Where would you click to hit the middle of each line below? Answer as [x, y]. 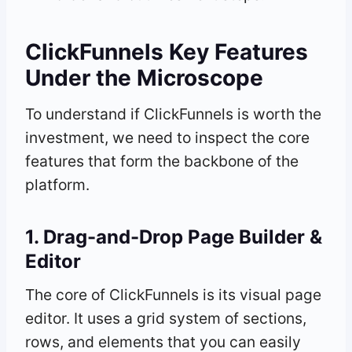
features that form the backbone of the [162, 161]
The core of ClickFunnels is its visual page [173, 294]
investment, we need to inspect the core [167, 137]
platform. [57, 184]
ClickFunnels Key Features [167, 51]
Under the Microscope [144, 77]
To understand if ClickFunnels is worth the [173, 114]
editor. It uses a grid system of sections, [166, 318]
